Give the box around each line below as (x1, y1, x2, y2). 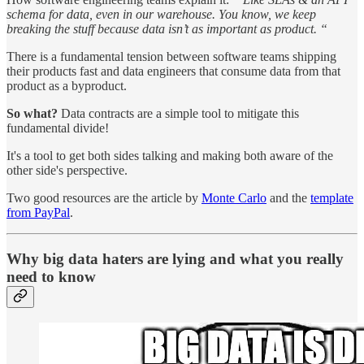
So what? (6, 106, 58, 120)
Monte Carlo (201, 190, 266, 205)
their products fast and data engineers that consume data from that (6, 63, 340, 78)
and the (266, 190, 310, 205)
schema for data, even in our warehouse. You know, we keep (6, 6, 316, 21)
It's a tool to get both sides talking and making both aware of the (6, 148, 333, 162)
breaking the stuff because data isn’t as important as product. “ (6, 21, 327, 36)
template (310, 190, 353, 205)
